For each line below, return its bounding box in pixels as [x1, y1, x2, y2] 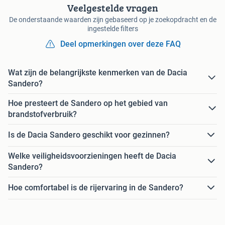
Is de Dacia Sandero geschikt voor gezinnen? [8, 130, 170, 140]
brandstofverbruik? [8, 109, 77, 119]
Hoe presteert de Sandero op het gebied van [8, 98, 168, 108]
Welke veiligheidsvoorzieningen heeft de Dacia [8, 151, 176, 161]
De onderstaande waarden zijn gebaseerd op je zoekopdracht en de [9, 15, 216, 24]
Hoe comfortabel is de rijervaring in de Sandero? [8, 183, 183, 193]
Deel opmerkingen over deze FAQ [60, 39, 181, 49]
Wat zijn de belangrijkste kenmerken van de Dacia [8, 67, 187, 77]
